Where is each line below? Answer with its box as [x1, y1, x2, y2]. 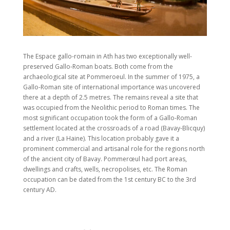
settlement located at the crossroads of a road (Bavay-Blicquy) [23, 123, 205, 132]
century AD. [23, 185, 56, 194]
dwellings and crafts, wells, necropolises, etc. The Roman [23, 164, 187, 174]
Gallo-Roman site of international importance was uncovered [23, 82, 200, 91]
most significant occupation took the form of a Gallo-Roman [23, 113, 197, 122]
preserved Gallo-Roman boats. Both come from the [23, 62, 173, 71]
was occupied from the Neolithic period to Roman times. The [23, 103, 200, 112]
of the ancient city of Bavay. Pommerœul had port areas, [23, 154, 187, 163]
